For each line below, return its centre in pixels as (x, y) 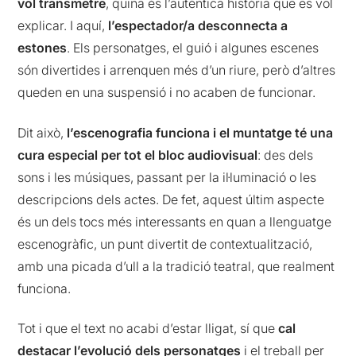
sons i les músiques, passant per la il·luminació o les (167, 177)
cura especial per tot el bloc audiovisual (138, 155)
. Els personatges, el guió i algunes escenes (193, 48)
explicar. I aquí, (63, 26)
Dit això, (43, 132)
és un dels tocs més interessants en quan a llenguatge (175, 221)
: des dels (286, 155)
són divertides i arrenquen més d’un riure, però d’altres (177, 70)
